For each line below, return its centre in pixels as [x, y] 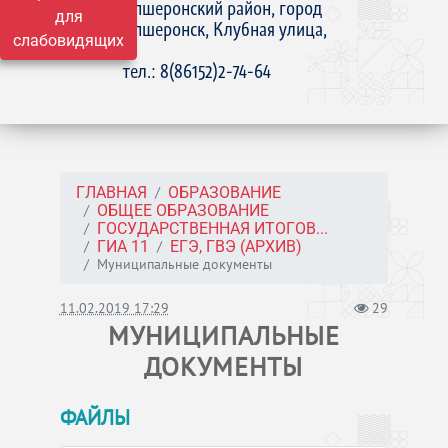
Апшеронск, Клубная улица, [225, 29]
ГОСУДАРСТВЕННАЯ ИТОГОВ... [212, 228]
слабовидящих [68, 40]
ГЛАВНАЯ [111, 192]
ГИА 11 [122, 246]
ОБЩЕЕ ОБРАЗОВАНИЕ [182, 210]
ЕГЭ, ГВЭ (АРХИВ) [235, 246]
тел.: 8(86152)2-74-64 [197, 71]
